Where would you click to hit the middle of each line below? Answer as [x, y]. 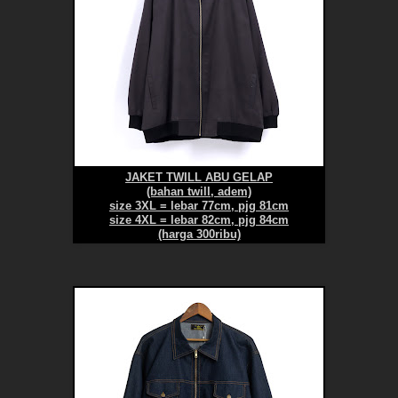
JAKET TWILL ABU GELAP [199, 178]
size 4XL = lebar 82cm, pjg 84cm [199, 221]
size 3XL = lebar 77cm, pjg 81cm [199, 207]
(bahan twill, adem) [199, 192]
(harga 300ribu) [199, 235]
